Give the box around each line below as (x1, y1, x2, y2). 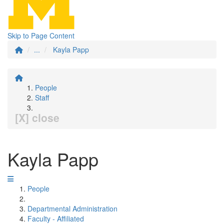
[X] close (15, 110, 59, 125)
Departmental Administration (27, 203, 117, 213)
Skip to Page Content (7, 30, 74, 40)
